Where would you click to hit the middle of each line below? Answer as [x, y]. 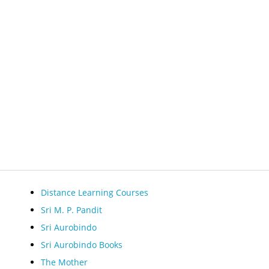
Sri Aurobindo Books [81, 245]
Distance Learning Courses [94, 193]
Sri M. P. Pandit [71, 210]
